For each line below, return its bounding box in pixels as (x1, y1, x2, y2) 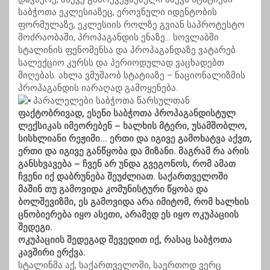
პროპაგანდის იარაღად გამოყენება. (18, 83, 178, 94)
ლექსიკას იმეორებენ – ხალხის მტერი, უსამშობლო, (18, 121, 247, 132)
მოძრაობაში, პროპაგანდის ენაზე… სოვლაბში (18, 32, 219, 43)
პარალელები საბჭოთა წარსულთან (31, 95, 190, 107)
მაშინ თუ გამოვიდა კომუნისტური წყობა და (18, 184, 208, 195)
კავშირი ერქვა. (18, 247, 86, 259)
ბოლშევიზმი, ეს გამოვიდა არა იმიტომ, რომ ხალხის (18, 196, 249, 208)
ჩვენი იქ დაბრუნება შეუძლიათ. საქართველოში (18, 171, 228, 183)
